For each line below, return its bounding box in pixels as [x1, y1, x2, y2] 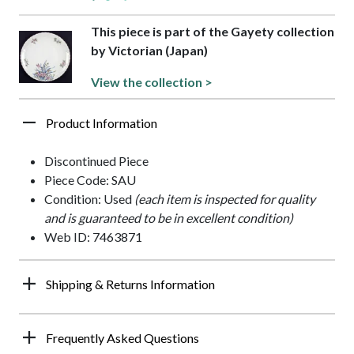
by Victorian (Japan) [91, 43, 209, 58]
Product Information [46, 115, 157, 131]
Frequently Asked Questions [46, 330, 199, 346]
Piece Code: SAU [44, 172, 136, 188]
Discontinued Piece [44, 153, 149, 169]
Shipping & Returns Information [46, 277, 215, 292]
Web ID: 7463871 [44, 229, 142, 245]
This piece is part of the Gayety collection [91, 24, 335, 40]
